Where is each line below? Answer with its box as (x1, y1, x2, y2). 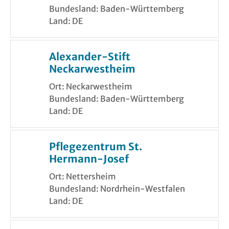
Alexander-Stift (49, 50, 130, 63)
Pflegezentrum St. (49, 140, 142, 153)
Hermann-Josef (49, 152, 129, 166)
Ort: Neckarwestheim (49, 81, 132, 92)
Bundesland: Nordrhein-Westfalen (49, 184, 185, 194)
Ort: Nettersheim (49, 171, 116, 182)
